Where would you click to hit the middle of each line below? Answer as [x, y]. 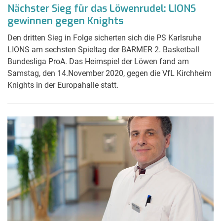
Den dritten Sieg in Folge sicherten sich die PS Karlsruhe [104, 37]
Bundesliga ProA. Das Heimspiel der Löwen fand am [98, 61]
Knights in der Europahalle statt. [63, 85]
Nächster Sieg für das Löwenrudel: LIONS [102, 8]
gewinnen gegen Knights [65, 21]
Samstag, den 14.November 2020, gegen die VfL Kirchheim [110, 73]
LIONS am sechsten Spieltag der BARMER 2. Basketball [103, 49]
